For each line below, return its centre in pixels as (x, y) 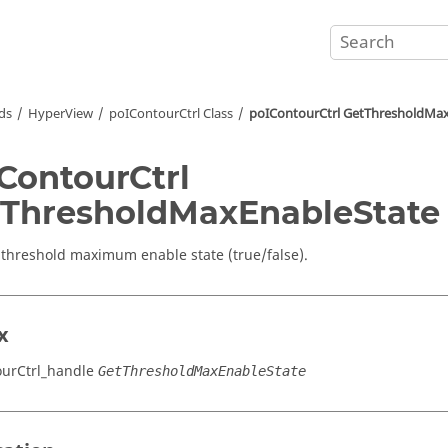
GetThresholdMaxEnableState (202, 371)
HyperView (60, 113)
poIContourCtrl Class (171, 113)
